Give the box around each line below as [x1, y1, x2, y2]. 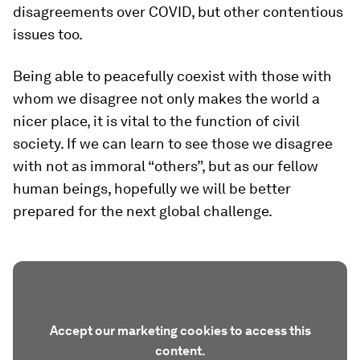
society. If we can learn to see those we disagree [13, 135, 333, 152]
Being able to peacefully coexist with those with [13, 67, 332, 84]
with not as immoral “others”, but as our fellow [13, 157, 318, 174]
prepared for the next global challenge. [13, 202, 272, 219]
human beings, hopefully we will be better [13, 180, 291, 197]
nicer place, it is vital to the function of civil [13, 112, 300, 129]
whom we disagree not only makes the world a [13, 90, 320, 107]
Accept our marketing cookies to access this [49, 323, 311, 338]
